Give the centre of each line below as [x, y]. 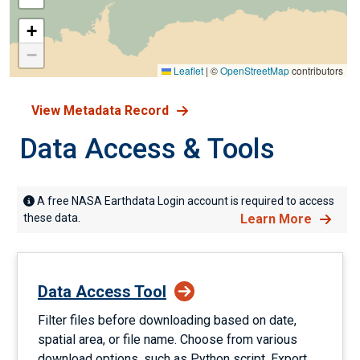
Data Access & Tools [147, 149]
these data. [52, 218]
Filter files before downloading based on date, [167, 320]
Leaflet [187, 70]
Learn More [276, 219]
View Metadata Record [100, 110]
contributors [316, 70]
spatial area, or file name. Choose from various [168, 340]
